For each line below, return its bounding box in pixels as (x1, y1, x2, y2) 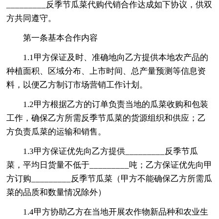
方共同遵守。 (6, 13, 57, 23)
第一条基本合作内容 (23, 33, 98, 43)
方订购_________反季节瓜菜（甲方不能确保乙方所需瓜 (6, 174, 213, 183)
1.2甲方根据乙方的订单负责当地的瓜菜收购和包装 (23, 99, 209, 109)
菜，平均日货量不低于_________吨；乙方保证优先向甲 (6, 160, 213, 170)
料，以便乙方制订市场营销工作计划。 (6, 80, 148, 89)
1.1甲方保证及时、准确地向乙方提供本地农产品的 (23, 52, 209, 62)
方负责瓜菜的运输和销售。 (6, 127, 107, 136)
